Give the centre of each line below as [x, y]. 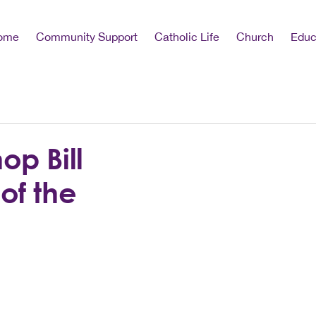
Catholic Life [187, 36]
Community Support [87, 36]
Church [255, 36]
